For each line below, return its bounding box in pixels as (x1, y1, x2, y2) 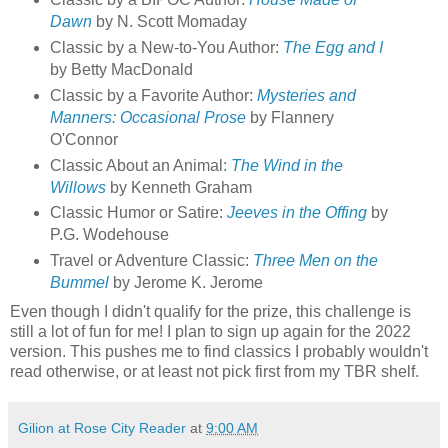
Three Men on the (252, 252, 378, 270)
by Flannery (245, 108, 334, 126)
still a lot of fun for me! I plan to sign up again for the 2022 (10, 323, 411, 341)
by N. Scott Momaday (91, 12, 247, 30)
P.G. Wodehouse (49, 226, 173, 244)
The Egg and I (282, 38, 383, 56)
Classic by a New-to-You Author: (49, 38, 283, 56)
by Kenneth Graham (105, 178, 256, 196)
